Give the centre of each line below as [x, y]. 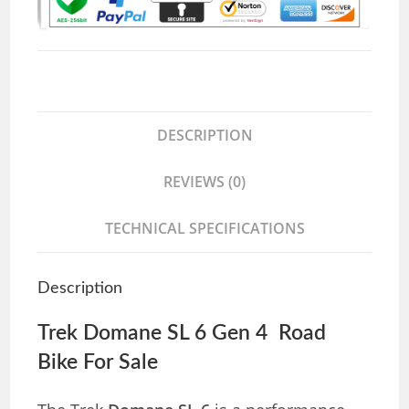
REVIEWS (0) [204, 182]
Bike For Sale [98, 362]
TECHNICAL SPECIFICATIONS [204, 229]
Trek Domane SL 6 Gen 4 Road [182, 333]
